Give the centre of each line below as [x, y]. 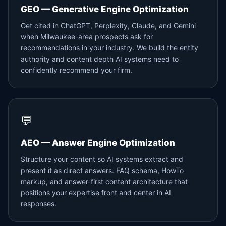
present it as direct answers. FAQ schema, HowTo [102, 170]
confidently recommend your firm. [76, 70]
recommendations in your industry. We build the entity [109, 48]
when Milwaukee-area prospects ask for [87, 37]
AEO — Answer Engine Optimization [98, 143]
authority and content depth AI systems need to [100, 59]
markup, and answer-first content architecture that [104, 181]
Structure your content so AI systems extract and [102, 159]
